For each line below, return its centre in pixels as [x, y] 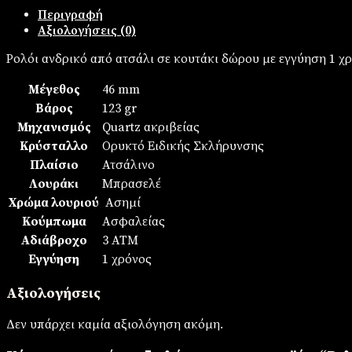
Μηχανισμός [54, 127]
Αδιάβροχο [54, 240]
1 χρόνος [127, 259]
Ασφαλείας [134, 221]
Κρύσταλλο [54, 146]
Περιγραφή [70, 15]
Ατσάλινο [128, 165]
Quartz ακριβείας [151, 127]
